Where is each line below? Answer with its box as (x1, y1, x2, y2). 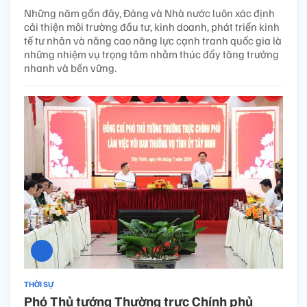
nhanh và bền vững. (24, 60, 116, 75)
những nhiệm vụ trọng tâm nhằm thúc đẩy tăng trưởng (24, 47, 279, 61)
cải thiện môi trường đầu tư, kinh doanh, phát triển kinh (24, 19, 280, 34)
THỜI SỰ (24, 278, 54, 289)
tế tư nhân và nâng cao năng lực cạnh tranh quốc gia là (24, 33, 282, 47)
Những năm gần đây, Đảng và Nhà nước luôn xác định (24, 5, 275, 20)
